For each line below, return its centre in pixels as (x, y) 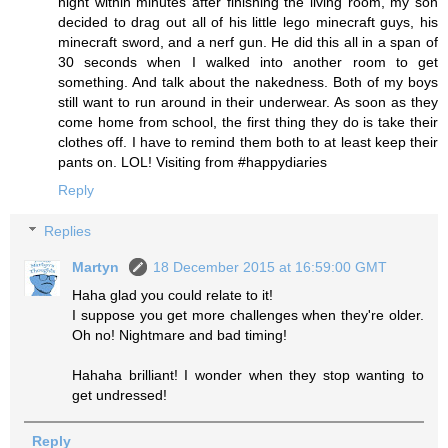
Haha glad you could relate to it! (173, 295)
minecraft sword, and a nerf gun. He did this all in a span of (248, 41)
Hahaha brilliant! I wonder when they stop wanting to (248, 375)
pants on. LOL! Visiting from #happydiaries (192, 161)
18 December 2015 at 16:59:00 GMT (270, 267)
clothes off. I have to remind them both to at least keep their (248, 141)
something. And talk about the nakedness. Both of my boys (248, 81)
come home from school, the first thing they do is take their (248, 121)
